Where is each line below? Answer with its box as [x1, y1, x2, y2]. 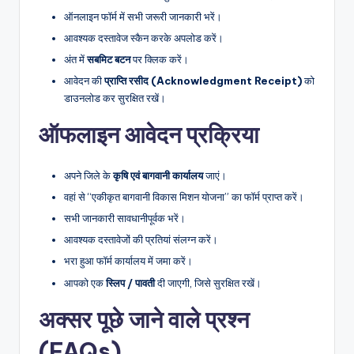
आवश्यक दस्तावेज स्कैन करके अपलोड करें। [64, 31, 224, 44]
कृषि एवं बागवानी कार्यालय [113, 169, 203, 182]
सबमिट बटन [87, 52, 130, 66]
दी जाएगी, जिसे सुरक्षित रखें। [155, 276, 262, 289]
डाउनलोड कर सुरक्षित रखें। [64, 92, 166, 104]
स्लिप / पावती [106, 276, 155, 289]
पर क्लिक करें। [130, 52, 189, 66]
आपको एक [64, 276, 106, 289]
